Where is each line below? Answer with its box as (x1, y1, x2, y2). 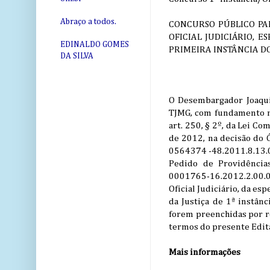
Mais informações (169, 247, 240, 257)
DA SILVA (60, 52, 93, 61)
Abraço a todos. (60, 17, 116, 27)
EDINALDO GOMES (60, 40, 129, 49)
